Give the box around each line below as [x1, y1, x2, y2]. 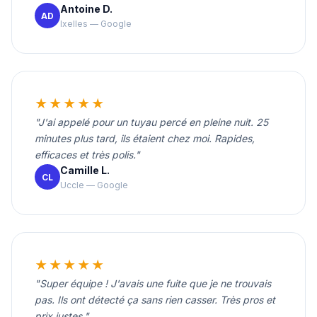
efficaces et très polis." [35, 148, 140, 161]
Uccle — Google [60, 179, 128, 190]
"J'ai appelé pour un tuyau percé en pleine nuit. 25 [35, 115, 268, 128]
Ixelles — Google [60, 18, 132, 29]
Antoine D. [60, 2, 113, 15]
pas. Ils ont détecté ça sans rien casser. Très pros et [35, 293, 275, 306]
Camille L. [60, 163, 110, 176]
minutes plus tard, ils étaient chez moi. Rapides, [35, 132, 255, 144]
